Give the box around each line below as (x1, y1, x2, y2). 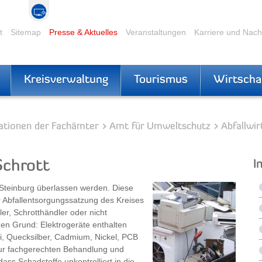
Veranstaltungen (126, 27, 186, 37)
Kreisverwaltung (24, 74, 108, 86)
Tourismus (134, 74, 188, 86)
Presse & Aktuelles (49, 27, 118, 37)
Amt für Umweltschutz (109, 122, 211, 132)
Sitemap (11, 27, 41, 37)
